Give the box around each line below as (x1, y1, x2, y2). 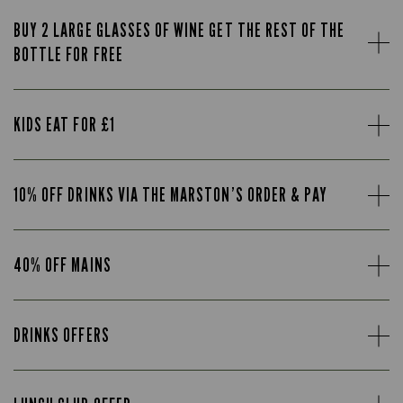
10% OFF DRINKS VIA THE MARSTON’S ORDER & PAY (13, 184, 328, 206)
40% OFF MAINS (13, 254, 112, 276)
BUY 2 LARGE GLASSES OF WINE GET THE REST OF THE (13, 19, 345, 41)
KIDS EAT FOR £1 (13, 113, 115, 136)
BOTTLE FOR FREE (13, 43, 123, 66)
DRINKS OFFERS (13, 324, 110, 346)
